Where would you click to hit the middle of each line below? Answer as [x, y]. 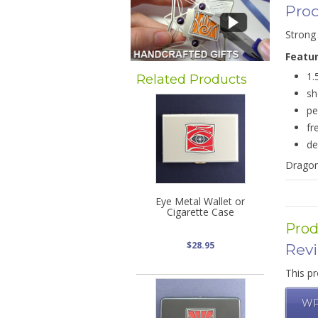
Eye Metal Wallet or [200, 201]
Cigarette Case [200, 212]
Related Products [192, 79]
